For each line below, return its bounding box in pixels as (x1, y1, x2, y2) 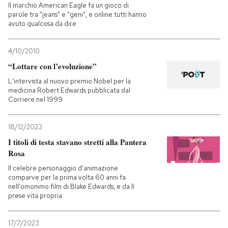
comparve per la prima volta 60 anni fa (8, 173, 126, 182)
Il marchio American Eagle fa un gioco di (8, 1, 129, 10)
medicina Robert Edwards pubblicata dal (8, 86, 130, 95)
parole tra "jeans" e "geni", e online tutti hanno (8, 10, 147, 19)
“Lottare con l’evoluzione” (8, 61, 97, 72)
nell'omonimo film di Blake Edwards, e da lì (8, 182, 134, 191)
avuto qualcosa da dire (8, 19, 76, 28)
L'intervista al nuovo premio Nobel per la (8, 77, 131, 85)
